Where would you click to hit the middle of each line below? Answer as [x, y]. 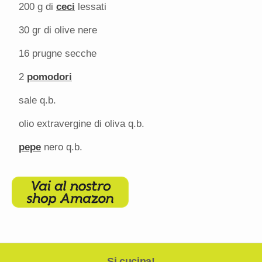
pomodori [49, 77]
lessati [91, 7]
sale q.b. [37, 101]
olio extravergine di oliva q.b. [82, 124]
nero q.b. [62, 147]
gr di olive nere [63, 30]
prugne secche [63, 54]
